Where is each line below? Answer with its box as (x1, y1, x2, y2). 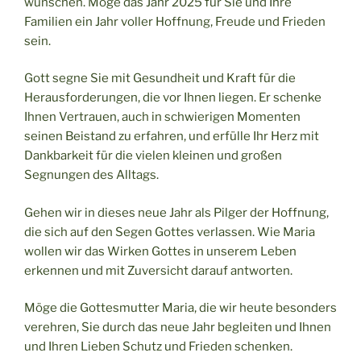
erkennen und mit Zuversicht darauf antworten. (24, 263, 293, 278)
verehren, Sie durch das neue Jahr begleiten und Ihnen (24, 320, 331, 335)
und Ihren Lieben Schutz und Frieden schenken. (24, 339, 293, 355)
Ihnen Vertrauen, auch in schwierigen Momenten (24, 110, 301, 125)
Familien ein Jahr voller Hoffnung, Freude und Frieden (24, 14, 326, 29)
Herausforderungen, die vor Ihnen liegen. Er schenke (24, 90, 322, 106)
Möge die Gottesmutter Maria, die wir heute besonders (24, 301, 337, 316)
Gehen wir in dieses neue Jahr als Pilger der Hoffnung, (24, 205, 329, 220)
